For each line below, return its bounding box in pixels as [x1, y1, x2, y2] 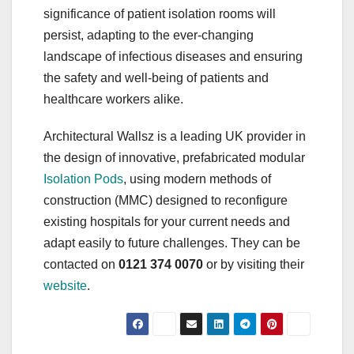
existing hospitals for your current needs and [43, 215, 290, 229]
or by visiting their [203, 258, 304, 272]
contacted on [43, 258, 119, 272]
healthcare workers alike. [43, 92, 183, 107]
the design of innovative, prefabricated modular [43, 151, 305, 165]
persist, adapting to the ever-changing [43, 28, 254, 43]
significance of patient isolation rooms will [43, 7, 276, 21]
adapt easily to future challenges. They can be [43, 236, 300, 250]
